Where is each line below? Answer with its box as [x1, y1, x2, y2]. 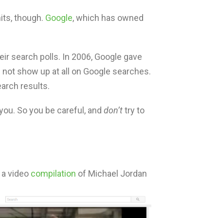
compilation [31, 168, 76, 179]
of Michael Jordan [76, 168, 147, 179]
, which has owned [73, 13, 144, 23]
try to [123, 105, 145, 116]
